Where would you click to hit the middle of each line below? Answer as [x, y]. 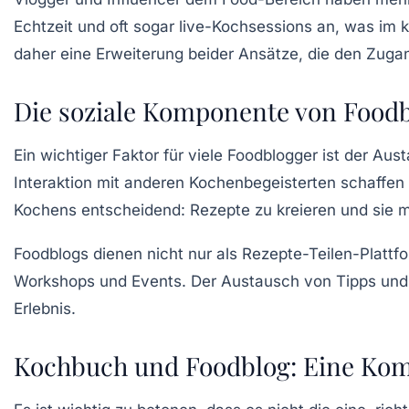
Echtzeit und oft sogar [96, 27]
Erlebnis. [45, 309]
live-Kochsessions [246, 27]
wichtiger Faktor [100, 156]
